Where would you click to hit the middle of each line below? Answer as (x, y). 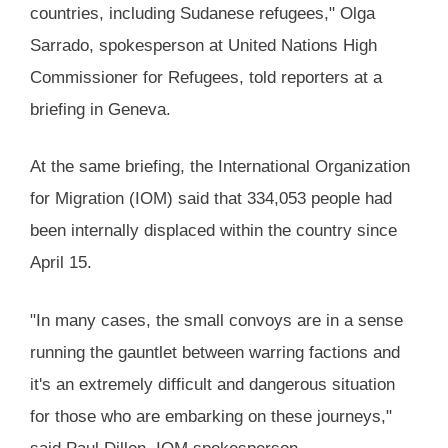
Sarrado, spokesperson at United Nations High (203, 45)
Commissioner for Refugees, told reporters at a (206, 77)
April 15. (61, 263)
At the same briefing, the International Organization (220, 167)
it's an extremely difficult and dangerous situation (212, 384)
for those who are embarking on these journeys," (211, 416)
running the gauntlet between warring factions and (215, 352)
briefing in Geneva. (100, 109)
